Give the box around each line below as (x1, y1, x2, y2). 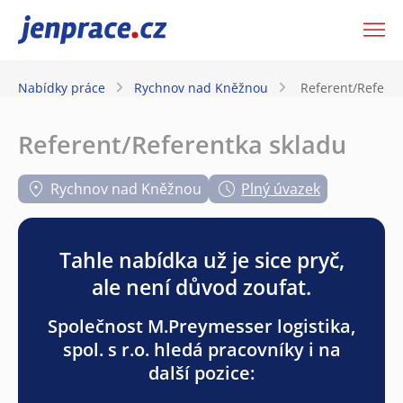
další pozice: (148, 360, 255, 385)
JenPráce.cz (18, 17, 112, 42)
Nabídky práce (18, 78, 105, 96)
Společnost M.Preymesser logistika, (48, 313, 355, 338)
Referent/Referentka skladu (18, 127, 346, 161)
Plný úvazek (241, 178, 320, 199)
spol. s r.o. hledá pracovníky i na (62, 336, 341, 362)
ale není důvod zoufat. (92, 272, 311, 301)
